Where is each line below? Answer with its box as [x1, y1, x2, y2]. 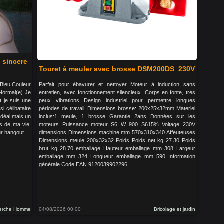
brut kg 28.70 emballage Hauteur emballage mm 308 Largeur [39, 145, 195, 151]
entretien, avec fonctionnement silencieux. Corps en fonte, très [39, 89, 195, 95]
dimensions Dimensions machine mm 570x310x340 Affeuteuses [39, 129, 195, 135]
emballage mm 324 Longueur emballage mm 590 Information [39, 153, 195, 159]
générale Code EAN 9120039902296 [39, 161, 128, 167]
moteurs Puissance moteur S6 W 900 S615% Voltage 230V [39, 121, 195, 127]
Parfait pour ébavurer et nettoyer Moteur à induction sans [39, 81, 195, 87]
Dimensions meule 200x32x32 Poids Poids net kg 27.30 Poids [39, 137, 195, 143]
